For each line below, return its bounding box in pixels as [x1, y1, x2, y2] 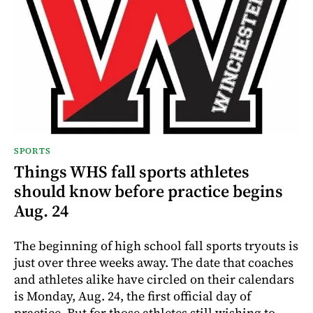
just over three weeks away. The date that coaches [14, 254, 293, 272]
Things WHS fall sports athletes [14, 160, 249, 184]
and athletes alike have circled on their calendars [14, 270, 294, 289]
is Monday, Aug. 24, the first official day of [14, 287, 251, 305]
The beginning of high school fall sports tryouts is [14, 237, 298, 255]
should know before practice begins [14, 180, 283, 203]
